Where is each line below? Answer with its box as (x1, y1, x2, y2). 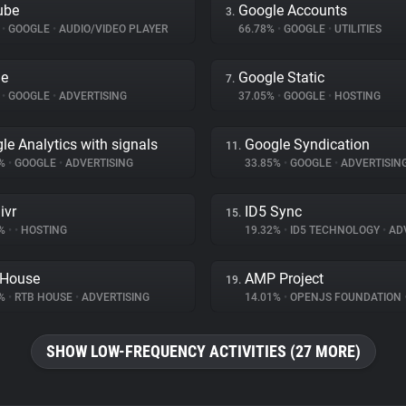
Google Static (238, 69, 324, 86)
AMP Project (245, 270, 324, 287)
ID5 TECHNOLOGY (287, 224, 382, 237)
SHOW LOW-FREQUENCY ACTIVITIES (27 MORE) (45, 342, 361, 361)
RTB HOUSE (12, 291, 75, 304)
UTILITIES (332, 23, 382, 35)
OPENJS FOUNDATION (287, 291, 404, 304)
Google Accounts (238, 2, 347, 19)
